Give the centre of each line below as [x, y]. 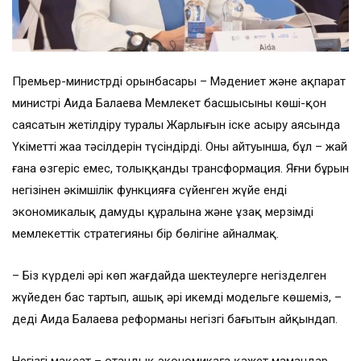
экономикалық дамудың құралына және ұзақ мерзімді [163, 212]
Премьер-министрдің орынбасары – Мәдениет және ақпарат [179, 82]
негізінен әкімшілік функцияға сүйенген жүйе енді [149, 191]
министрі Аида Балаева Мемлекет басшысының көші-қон [169, 104]
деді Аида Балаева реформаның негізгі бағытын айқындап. [175, 320]
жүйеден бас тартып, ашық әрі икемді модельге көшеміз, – [177, 298]
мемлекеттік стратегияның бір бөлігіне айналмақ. [145, 234]
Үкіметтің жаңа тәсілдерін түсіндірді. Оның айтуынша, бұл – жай [180, 147]
